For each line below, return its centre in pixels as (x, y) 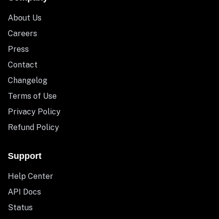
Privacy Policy (34, 112)
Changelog (28, 81)
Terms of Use (32, 96)
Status (20, 208)
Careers (22, 34)
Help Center (31, 176)
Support (25, 156)
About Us (25, 18)
